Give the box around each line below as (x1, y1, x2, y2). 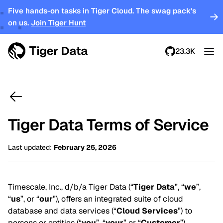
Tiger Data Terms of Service (8, 114, 209, 135)
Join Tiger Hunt (31, 18, 86, 27)
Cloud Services (116, 206, 178, 216)
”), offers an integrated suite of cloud (53, 194, 183, 204)
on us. (8, 18, 31, 27)
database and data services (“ (8, 206, 116, 216)
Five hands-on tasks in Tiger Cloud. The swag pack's (8, 6, 196, 15)
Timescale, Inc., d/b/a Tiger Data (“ (8, 182, 133, 192)
